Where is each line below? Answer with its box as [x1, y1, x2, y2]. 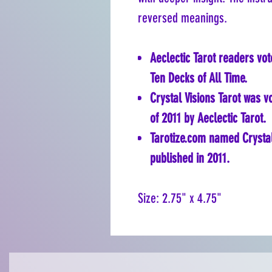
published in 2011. [150, 150, 229, 167]
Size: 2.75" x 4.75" [138, 190, 222, 207]
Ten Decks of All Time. [150, 70, 247, 87]
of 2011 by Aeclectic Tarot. [150, 110, 266, 127]
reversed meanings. [138, 10, 227, 27]
